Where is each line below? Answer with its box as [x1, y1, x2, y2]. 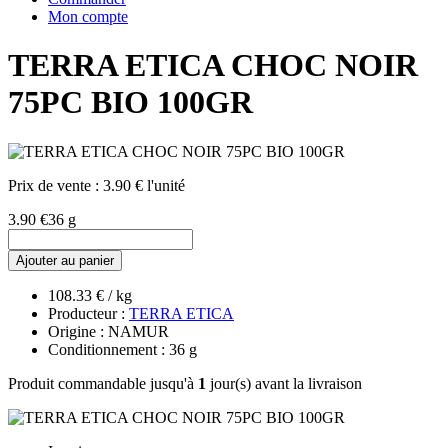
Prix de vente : [8, 176, 103, 194]
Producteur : [48, 304, 129, 322]
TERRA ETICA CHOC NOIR [8, 47, 418, 84]
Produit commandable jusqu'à [8, 374, 198, 392]
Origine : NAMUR [48, 322, 169, 340]
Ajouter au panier [16, 252, 114, 268]
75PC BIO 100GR [8, 84, 253, 121]
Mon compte [48, 8, 128, 25]
